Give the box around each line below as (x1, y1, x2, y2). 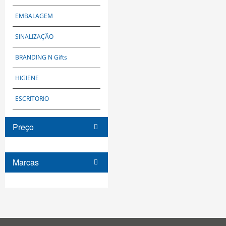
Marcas (13, 156, 39, 168)
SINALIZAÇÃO (15, 32, 53, 41)
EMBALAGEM (15, 12, 53, 21)
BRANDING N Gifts (15, 53, 67, 62)
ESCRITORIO (15, 94, 49, 103)
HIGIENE (15, 74, 39, 83)
